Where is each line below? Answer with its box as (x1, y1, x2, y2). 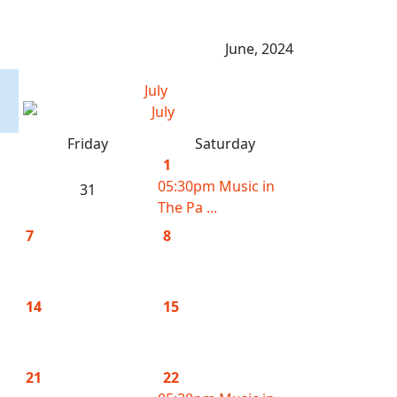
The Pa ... (158, 198, 217, 217)
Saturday (194, 134, 255, 153)
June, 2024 (225, 39, 293, 58)
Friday (66, 134, 108, 153)
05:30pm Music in (158, 176, 275, 196)
